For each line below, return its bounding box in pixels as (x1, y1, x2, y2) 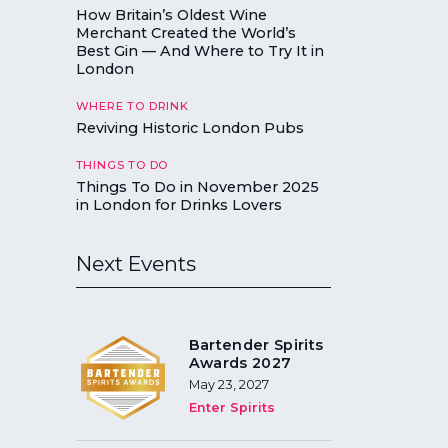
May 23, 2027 (188, 377, 269, 392)
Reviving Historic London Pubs (75, 119, 304, 138)
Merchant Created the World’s (75, 23, 296, 42)
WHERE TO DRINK (75, 98, 189, 113)
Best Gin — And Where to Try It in (75, 41, 324, 60)
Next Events (75, 251, 196, 277)
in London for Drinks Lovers (75, 196, 282, 215)
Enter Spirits (188, 399, 275, 415)
